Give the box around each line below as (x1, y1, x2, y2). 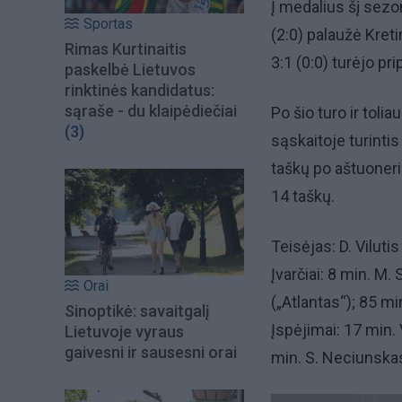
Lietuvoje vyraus (65, 321, 184, 341)
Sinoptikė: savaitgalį (65, 301, 210, 320)
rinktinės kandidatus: (65, 81, 214, 100)
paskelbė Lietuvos (65, 60, 196, 80)
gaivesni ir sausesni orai (65, 342, 237, 362)
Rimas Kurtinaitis (65, 39, 187, 59)
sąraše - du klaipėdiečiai (65, 101, 237, 121)
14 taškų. (271, 187, 335, 206)
